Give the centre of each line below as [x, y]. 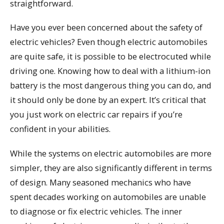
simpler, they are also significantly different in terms [111, 168]
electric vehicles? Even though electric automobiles [109, 42]
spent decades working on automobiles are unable [108, 197]
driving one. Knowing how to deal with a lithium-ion [110, 71]
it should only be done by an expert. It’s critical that [108, 100]
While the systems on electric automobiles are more [111, 153]
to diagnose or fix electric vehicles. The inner [96, 211]
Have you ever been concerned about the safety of [106, 27]
